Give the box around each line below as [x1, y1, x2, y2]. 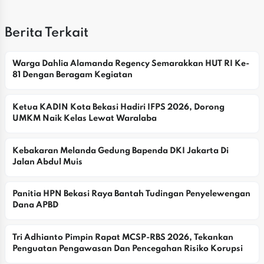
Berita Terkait [5, 26, 88, 39]
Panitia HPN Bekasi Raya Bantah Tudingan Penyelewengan [12, 190, 250, 199]
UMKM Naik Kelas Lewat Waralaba [12, 114, 157, 123]
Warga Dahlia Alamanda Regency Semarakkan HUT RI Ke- [12, 60, 249, 68]
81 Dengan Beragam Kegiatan [12, 71, 133, 80]
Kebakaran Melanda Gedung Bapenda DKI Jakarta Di [12, 146, 229, 155]
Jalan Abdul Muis [12, 157, 82, 166]
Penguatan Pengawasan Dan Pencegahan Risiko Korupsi [12, 244, 243, 253]
